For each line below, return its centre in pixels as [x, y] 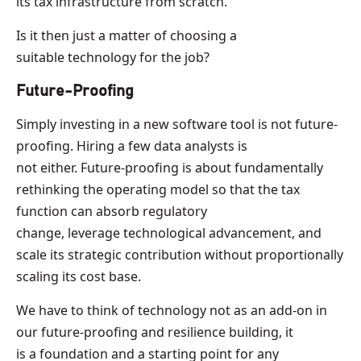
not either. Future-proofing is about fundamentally [170, 167]
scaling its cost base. [80, 276]
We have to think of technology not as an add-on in [172, 310]
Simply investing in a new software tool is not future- [177, 124]
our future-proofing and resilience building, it [155, 332]
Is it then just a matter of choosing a [127, 35]
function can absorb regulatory [112, 211]
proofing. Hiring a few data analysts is [132, 145]
